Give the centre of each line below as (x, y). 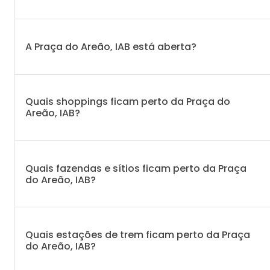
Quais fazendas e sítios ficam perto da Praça (136, 168)
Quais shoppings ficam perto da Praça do (128, 102)
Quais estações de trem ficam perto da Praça (138, 235)
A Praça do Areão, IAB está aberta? (111, 46)
